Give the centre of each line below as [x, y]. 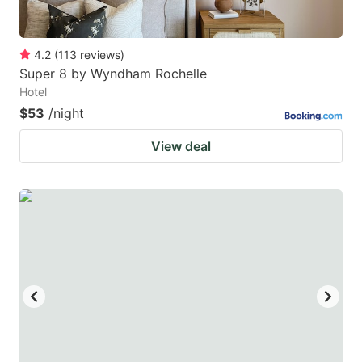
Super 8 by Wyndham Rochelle [113, 73]
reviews [100, 54]
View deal [181, 146]
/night [66, 113]
